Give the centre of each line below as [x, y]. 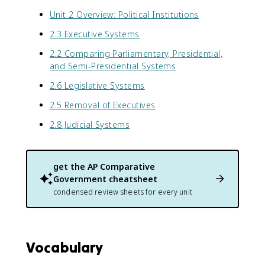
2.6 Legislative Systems [97, 85]
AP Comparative [121, 166]
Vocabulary [65, 247]
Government [80, 179]
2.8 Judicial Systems [90, 124]
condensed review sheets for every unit [123, 192]
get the [70, 166]
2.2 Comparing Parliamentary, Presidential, [136, 53]
